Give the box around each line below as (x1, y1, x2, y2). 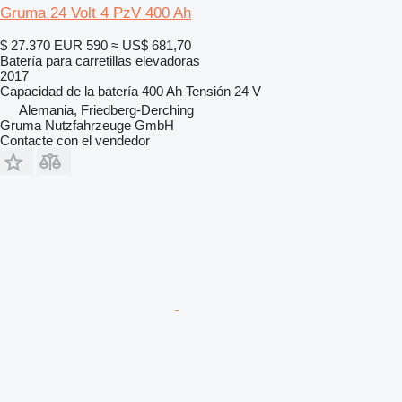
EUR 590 (54, 37, 108, 53)
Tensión (186, 83, 231, 99)
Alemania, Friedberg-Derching (19, 101, 194, 118)
